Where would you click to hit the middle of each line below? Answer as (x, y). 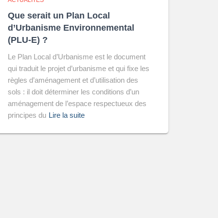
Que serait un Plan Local (59, 16)
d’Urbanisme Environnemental (71, 28)
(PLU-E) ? (28, 40)
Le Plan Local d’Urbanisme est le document (77, 57)
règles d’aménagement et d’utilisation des (73, 80)
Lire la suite (67, 115)
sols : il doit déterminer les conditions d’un (73, 92)
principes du (27, 115)
